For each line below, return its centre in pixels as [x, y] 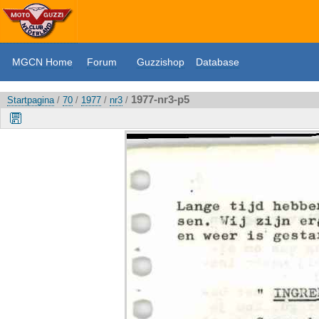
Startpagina [31, 100]
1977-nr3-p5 [160, 99]
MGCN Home [42, 62]
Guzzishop [161, 62]
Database [218, 62]
